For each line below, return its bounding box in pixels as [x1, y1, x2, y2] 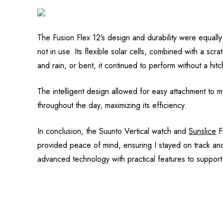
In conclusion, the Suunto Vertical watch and [37, 125, 189, 137]
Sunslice [189, 125, 216, 137]
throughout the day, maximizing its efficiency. [37, 100, 187, 111]
